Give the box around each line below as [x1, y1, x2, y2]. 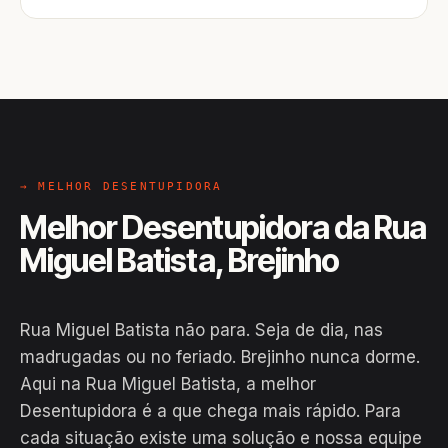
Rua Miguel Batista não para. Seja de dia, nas [20, 320, 383, 340]
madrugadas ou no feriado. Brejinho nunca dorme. [20, 347, 420, 367]
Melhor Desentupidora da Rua [20, 208, 427, 247]
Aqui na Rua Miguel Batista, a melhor [20, 374, 316, 394]
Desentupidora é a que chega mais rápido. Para [20, 401, 401, 421]
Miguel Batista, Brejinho [20, 241, 339, 280]
